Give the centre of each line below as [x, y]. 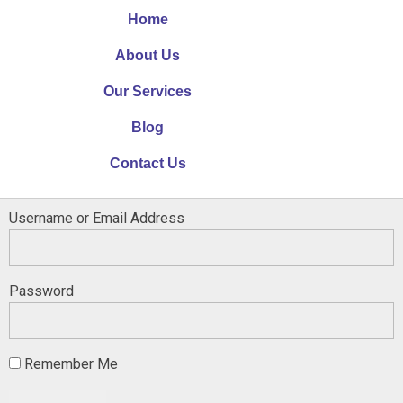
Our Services [148, 91]
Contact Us [148, 163]
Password [41, 291]
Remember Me [69, 364]
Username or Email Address [97, 218]
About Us [148, 55]
